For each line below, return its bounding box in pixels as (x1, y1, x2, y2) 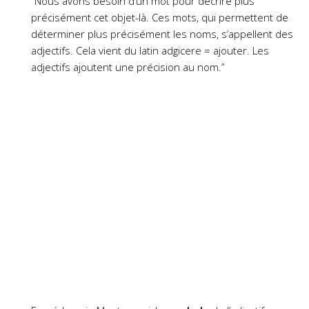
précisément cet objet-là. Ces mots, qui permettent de (31, 10, 288, 24)
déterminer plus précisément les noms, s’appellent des (31, 27, 293, 41)
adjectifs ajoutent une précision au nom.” (31, 60, 225, 74)
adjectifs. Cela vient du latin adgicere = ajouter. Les (31, 43, 269, 57)
